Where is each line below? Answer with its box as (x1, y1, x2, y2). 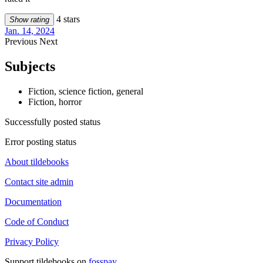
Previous (5, 36, 39, 46)
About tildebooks (5, 156, 69, 167)
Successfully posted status (5, 116, 100, 127)
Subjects (5, 58, 55, 74)
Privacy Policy (5, 236, 59, 247)
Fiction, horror (28, 96, 82, 107)
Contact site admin (5, 176, 73, 187)
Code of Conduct (5, 216, 69, 227)
